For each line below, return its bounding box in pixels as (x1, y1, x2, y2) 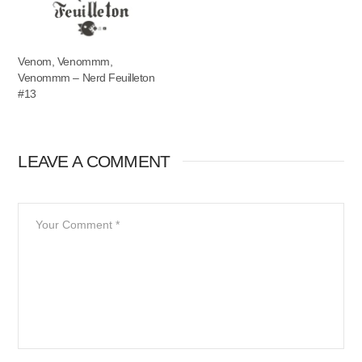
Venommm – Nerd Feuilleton (18, 70, 155, 84)
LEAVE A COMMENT (18, 151, 170, 170)
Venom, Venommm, (18, 54, 113, 68)
